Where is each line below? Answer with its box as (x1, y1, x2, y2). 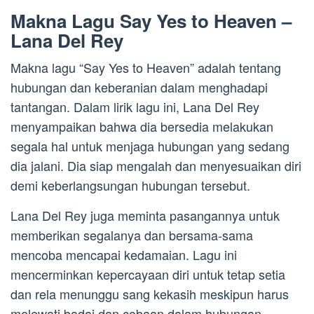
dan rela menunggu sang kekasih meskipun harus (11, 284, 289, 303)
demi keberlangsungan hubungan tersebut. (11, 175, 250, 194)
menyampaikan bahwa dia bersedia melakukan (11, 116, 273, 135)
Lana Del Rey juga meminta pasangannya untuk (11, 205, 280, 224)
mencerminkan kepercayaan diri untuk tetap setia (11, 264, 285, 283)
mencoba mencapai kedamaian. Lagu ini (11, 245, 237, 264)
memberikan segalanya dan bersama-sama (11, 225, 253, 244)
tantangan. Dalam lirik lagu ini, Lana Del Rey (11, 97, 259, 116)
